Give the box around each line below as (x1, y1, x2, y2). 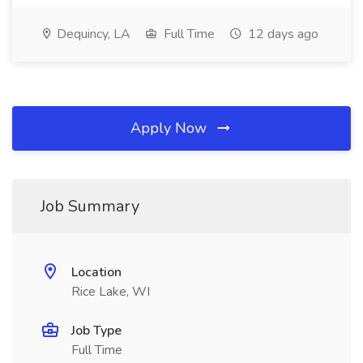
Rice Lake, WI (71, 283, 150, 301)
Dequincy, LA (53, 25, 130, 43)
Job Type (71, 322, 122, 340)
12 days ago (245, 25, 318, 43)
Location (71, 263, 122, 281)
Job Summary (41, 195, 139, 217)
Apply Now (130, 118, 211, 138)
